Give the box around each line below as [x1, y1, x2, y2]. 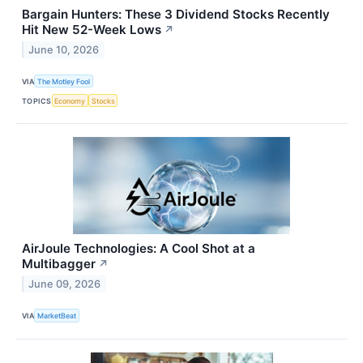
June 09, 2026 [28, 278, 101, 291]
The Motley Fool [37, 76, 91, 86]
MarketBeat [37, 310, 77, 320]
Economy [54, 96, 86, 105]
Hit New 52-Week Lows [22, 22, 161, 38]
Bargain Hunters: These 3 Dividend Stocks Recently [22, 6, 330, 23]
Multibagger [22, 256, 96, 272]
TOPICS [22, 96, 52, 105]
